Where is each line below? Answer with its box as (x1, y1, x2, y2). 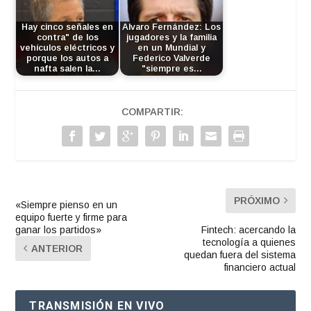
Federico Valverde (133, 53, 211, 64)
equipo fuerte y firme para (15, 211, 128, 223)
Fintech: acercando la (201, 224, 296, 235)
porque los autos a (26, 53, 109, 64)
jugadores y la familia (126, 33, 217, 43)
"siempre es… (141, 64, 202, 74)
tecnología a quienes (202, 236, 296, 248)
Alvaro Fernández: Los (122, 22, 221, 33)
